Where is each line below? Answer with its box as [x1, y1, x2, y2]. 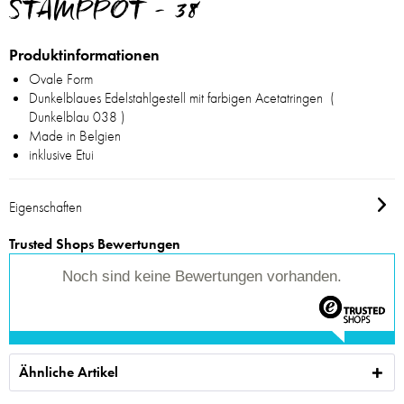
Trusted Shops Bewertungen [9, 234, 180, 254]
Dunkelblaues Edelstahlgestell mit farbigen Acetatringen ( [29, 88, 335, 108]
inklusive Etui [29, 145, 94, 165]
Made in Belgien [29, 126, 121, 146]
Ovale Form [29, 69, 93, 89]
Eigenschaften [9, 197, 82, 217]
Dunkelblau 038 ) [29, 107, 125, 127]
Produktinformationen [9, 44, 160, 66]
